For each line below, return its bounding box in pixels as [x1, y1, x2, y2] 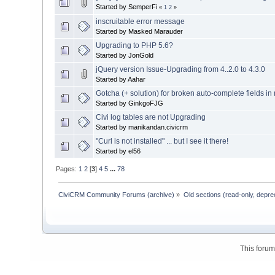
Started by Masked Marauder [96, 28, 183, 36]
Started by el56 [96, 147, 141, 155]
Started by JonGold [96, 52, 153, 60]
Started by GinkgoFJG [96, 99, 163, 107]
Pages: [56, 165, 79, 173]
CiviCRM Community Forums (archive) [58, 191, 175, 199]
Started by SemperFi [96, 3, 159, 11]
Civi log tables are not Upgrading [96, 113, 206, 122]
